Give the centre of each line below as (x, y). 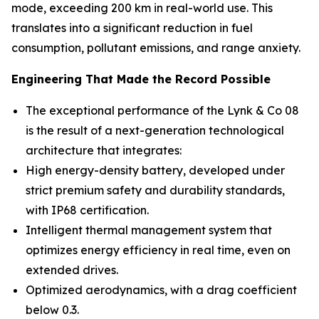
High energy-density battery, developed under (155, 171)
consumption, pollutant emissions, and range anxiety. (156, 48)
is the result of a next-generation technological (155, 131)
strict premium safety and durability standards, (155, 190)
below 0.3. (52, 310)
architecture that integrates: (104, 151)
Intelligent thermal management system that (149, 230)
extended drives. (72, 270)
